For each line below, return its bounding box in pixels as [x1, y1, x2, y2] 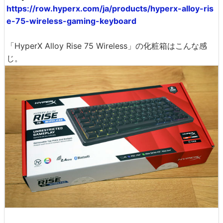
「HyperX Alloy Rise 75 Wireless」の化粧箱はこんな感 [6, 40, 207, 51]
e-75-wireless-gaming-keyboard [6, 15, 136, 26]
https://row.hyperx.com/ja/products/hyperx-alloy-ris [6, 3, 214, 13]
